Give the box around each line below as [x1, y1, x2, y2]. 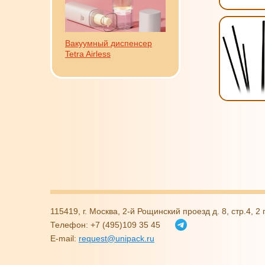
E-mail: [50, 234, 79, 243]
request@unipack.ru [79, 234, 154, 243]
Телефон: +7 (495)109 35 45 [50, 220, 160, 230]
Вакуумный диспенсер [65, 38, 152, 48]
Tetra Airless [65, 49, 111, 59]
